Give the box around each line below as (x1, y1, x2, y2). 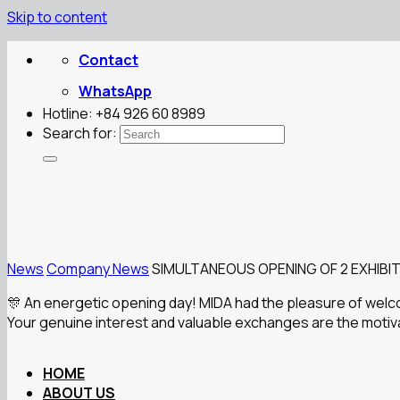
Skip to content (7, 7, 107, 27)
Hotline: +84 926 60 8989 (43, 104, 205, 123)
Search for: (43, 123, 117, 143)
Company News (46, 259, 149, 279)
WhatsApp (79, 81, 152, 101)
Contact (79, 50, 138, 70)
